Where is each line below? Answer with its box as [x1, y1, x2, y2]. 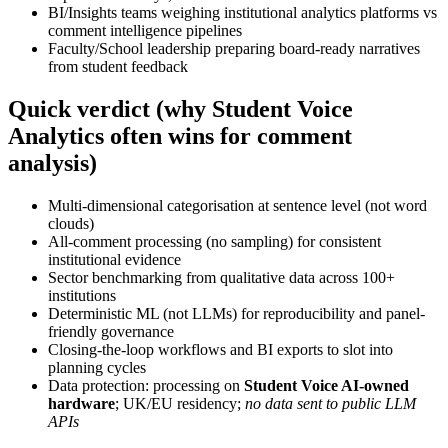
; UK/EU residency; [115, 395, 245, 413]
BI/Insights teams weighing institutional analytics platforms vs [48, 4, 437, 22]
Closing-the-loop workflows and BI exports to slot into [48, 341, 393, 359]
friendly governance [48, 323, 174, 341]
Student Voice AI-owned [244, 377, 409, 395]
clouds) [48, 215, 94, 233]
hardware [48, 395, 115, 413]
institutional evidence [48, 251, 181, 269]
